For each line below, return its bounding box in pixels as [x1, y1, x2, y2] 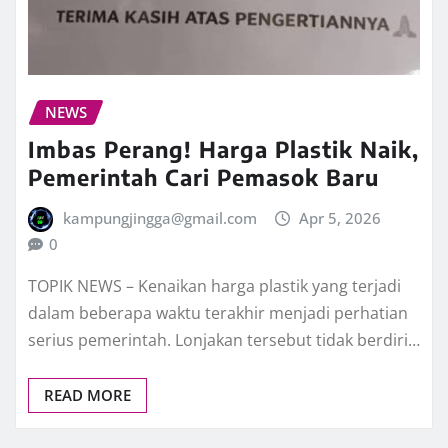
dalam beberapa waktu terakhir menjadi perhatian [28, 302, 408, 325]
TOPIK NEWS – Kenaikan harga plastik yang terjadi [28, 275, 401, 298]
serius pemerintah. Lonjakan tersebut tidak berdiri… [28, 329, 420, 352]
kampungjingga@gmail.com [62, 207, 257, 228]
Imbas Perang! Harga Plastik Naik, [28, 134, 419, 163]
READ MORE [44, 385, 131, 406]
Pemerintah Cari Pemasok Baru [28, 162, 379, 191]
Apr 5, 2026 [299, 207, 382, 228]
